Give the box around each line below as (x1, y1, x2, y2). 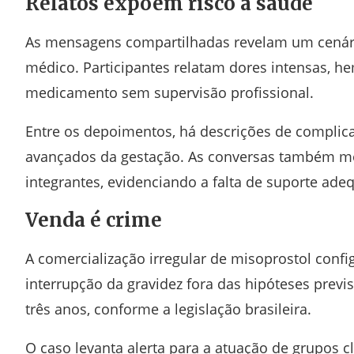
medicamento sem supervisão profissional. (25, 83, 314, 102)
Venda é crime (25, 208, 162, 232)
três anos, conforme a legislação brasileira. (25, 299, 311, 318)
